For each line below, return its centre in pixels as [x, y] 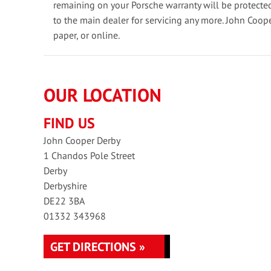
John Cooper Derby [82, 141]
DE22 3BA [64, 201]
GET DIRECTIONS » [98, 247]
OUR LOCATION [103, 95]
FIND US [69, 123]
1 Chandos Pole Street [89, 156]
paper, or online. [87, 35]
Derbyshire [65, 186]
